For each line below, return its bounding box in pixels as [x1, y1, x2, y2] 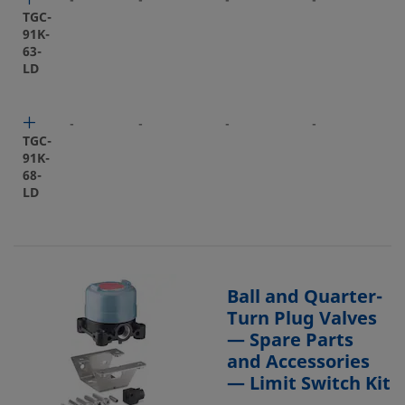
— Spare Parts [227, 327, 353, 353]
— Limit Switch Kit [227, 371, 391, 397]
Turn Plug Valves [227, 306, 377, 332]
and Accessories [227, 349, 370, 375]
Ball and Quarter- [227, 284, 382, 310]
